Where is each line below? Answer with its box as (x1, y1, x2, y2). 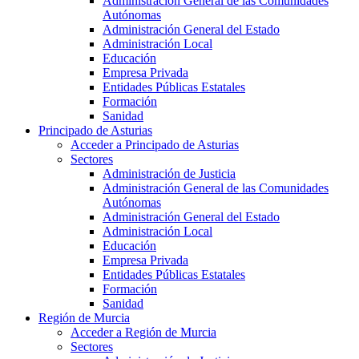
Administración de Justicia (103, 167, 236, 181)
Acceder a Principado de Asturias (71, 138, 239, 152)
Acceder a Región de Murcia (71, 325, 216, 340)
